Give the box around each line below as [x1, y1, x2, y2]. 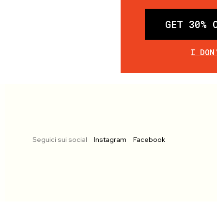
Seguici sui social [32, 135, 87, 144]
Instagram [94, 135, 126, 144]
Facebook [133, 135, 165, 144]
